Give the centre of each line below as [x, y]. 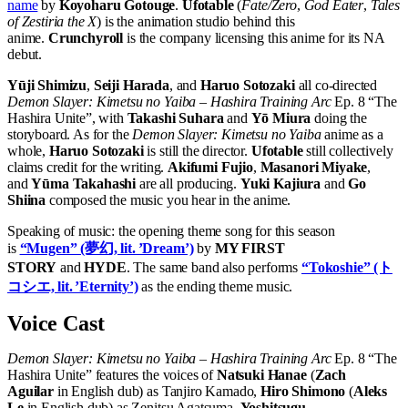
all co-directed [336, 85]
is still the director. [197, 151]
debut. [25, 54]
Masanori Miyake [314, 167]
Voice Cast [56, 323]
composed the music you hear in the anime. [168, 200]
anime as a [352, 134]
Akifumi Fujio [210, 167]
